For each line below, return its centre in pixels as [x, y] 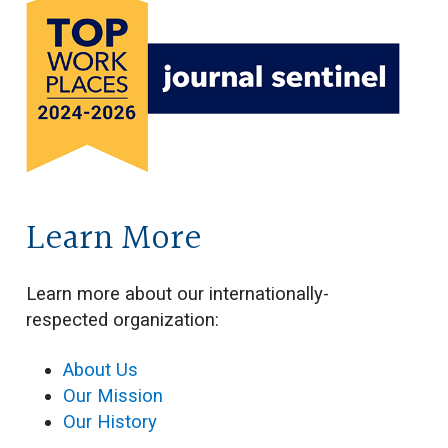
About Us [100, 370]
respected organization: [122, 320]
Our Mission [112, 396]
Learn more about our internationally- [177, 294]
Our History [109, 422]
